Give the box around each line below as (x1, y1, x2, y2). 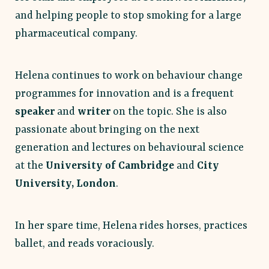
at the (15, 160, 46, 172)
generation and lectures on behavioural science (15, 142, 244, 154)
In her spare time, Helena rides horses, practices (15, 220, 247, 232)
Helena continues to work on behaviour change (15, 70, 243, 82)
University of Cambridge (46, 160, 174, 172)
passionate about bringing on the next (15, 124, 199, 136)
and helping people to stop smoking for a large (15, 10, 241, 22)
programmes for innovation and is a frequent (15, 88, 234, 100)
